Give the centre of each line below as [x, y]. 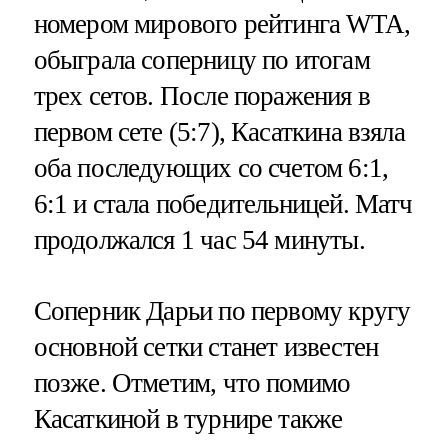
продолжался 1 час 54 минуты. [199, 239]
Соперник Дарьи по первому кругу [222, 310]
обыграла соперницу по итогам [201, 59]
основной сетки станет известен [206, 346]
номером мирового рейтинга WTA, [222, 23]
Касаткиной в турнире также [188, 418]
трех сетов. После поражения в [201, 95]
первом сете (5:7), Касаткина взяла [219, 131]
